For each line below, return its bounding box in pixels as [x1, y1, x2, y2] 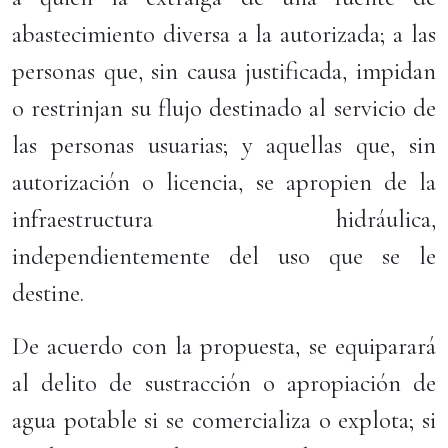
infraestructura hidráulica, [12, 204, 436, 234]
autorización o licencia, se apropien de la [12, 167, 436, 197]
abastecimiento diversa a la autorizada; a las [12, 19, 436, 49]
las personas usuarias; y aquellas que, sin [12, 130, 436, 160]
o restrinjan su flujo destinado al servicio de [12, 93, 436, 123]
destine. [12, 278, 84, 308]
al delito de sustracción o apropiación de [12, 368, 436, 398]
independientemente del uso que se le [12, 241, 436, 271]
